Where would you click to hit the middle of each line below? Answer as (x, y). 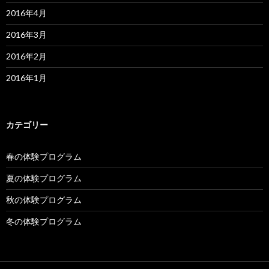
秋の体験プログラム (44, 199)
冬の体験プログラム (44, 221)
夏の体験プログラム (44, 178)
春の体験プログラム (44, 156)
